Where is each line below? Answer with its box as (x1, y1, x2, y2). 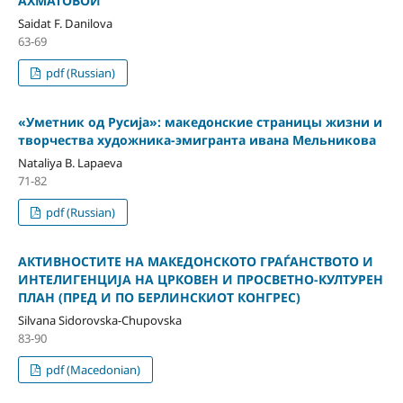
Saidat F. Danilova (17, 14, 112, 31)
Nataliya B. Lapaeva (17, 154, 122, 171)
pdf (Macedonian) (43, 361, 141, 378)
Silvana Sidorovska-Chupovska (17, 311, 182, 328)
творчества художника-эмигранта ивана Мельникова (17, 130, 376, 148)
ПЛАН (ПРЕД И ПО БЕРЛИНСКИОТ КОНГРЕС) (17, 288, 300, 306)
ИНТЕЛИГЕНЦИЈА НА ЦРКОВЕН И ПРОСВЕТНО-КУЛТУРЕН (17, 270, 383, 288)
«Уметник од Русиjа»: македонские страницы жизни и (17, 112, 382, 130)
